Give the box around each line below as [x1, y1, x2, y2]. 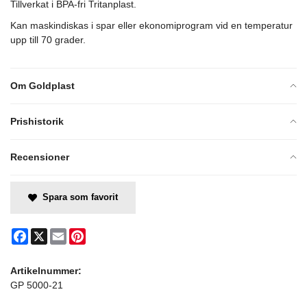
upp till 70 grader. [10, 34, 86, 45]
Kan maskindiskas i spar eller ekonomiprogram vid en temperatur [10, 19, 293, 31]
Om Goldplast [10, 79, 75, 91]
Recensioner [10, 151, 69, 162]
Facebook [28, 228, 71, 239]
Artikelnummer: [10, 265, 82, 276]
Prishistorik [10, 115, 64, 127]
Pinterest [86, 228, 124, 239]
